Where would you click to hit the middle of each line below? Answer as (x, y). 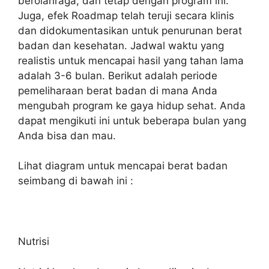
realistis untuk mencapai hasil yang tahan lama (131, 60)
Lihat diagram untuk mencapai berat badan (123, 166)
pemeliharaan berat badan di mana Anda (118, 90)
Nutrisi (34, 241)
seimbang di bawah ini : (76, 181)
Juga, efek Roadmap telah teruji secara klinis (126, 15)
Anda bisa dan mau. (67, 135)
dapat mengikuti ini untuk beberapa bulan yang (132, 120)
